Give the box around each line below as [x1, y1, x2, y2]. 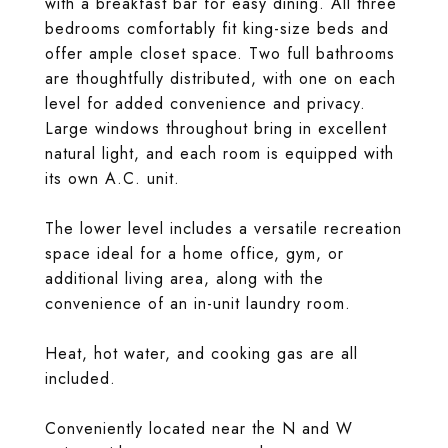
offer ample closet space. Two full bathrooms [45, 42, 395, 65]
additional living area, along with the [45, 267, 324, 290]
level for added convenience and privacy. [45, 92, 366, 115]
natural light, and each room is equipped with [45, 142, 394, 165]
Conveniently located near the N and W [45, 417, 353, 440]
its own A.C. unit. [45, 167, 180, 190]
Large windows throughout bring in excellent [45, 117, 387, 140]
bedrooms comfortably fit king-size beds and [45, 17, 389, 40]
